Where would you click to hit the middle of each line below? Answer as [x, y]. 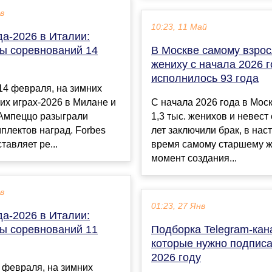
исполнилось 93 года [205, 79]
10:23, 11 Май [179, 27]
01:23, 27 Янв [178, 206]
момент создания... [194, 158]
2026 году [176, 258]
